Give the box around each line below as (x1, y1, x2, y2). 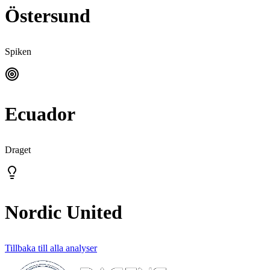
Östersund (5, 5, 90, 27)
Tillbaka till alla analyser (5, 243, 97, 254)
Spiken (5, 46, 31, 57)
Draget (5, 145, 31, 155)
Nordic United (5, 201, 122, 224)
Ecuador (5, 103, 75, 125)
